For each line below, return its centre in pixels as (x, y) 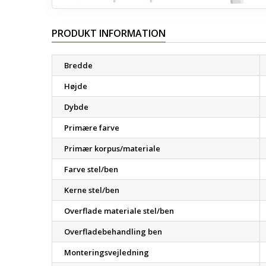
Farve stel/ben (91, 169)
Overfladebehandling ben (113, 232)
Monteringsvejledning (107, 252)
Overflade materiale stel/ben (119, 211)
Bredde (78, 65)
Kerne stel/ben (92, 190)
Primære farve (92, 128)
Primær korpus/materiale (112, 148)
